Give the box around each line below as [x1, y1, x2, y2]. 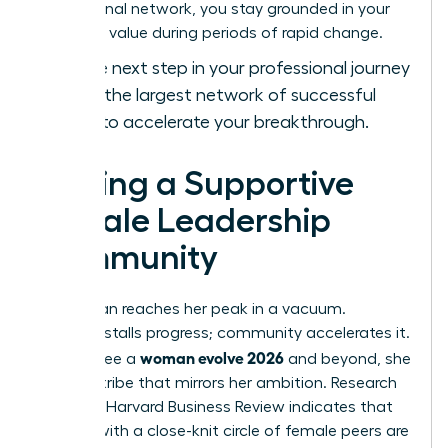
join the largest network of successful [73, 85, 376, 104]
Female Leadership [37, 203, 331, 238]
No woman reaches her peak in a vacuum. [37, 300, 346, 317]
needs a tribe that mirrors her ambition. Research [37, 374, 397, 391]
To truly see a [37, 350, 140, 367]
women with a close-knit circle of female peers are [37, 422, 409, 439]
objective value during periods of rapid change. [37, 24, 383, 41]
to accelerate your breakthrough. [97, 112, 369, 131]
